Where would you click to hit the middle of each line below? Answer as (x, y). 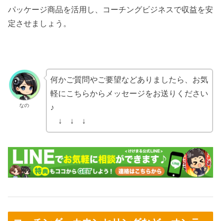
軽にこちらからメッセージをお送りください (129, 93)
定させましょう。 (39, 24)
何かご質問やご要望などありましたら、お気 (129, 79)
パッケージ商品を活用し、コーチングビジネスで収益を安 (110, 10)
